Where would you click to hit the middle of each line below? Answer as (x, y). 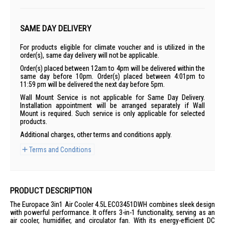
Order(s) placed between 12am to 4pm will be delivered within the (113, 68)
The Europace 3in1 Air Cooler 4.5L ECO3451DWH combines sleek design (113, 204)
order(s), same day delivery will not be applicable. (90, 55)
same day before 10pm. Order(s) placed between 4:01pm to (113, 76)
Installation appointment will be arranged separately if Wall (113, 105)
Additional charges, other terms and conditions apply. (96, 135)
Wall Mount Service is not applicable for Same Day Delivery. (113, 97)
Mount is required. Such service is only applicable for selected (113, 114)
